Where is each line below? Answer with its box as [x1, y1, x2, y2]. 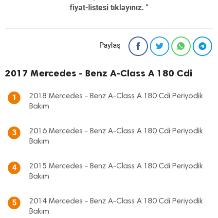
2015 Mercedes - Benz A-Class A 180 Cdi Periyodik [29, 163, 203, 170]
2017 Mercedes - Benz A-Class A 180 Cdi [5, 67, 192, 79]
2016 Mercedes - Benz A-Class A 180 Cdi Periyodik [29, 127, 203, 135]
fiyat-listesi [70, 3, 109, 12]
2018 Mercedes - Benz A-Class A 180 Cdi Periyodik [29, 92, 203, 100]
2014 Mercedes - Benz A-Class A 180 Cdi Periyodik [29, 198, 203, 205]
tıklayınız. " [109, 3, 148, 12]
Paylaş [99, 41, 121, 50]
